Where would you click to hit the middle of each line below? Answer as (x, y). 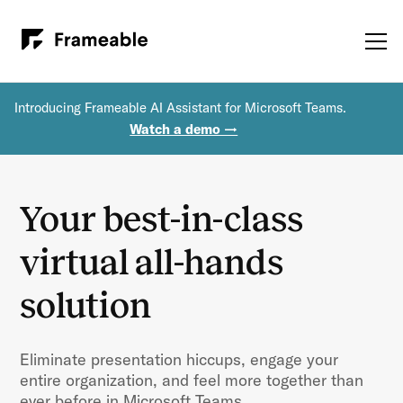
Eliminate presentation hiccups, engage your (179, 359)
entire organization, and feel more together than (192, 380)
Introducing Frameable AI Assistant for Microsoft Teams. (180, 107)
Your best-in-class (162, 219)
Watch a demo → (184, 129)
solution (86, 305)
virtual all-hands (152, 262)
